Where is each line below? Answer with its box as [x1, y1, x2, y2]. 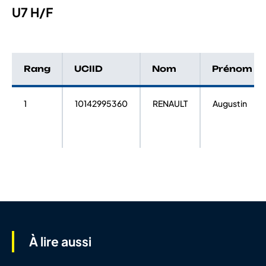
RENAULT [153, 98, 188, 109]
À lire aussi [29, 233, 91, 250]
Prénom [212, 64, 252, 74]
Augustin [213, 98, 247, 109]
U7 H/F [12, 4, 53, 21]
